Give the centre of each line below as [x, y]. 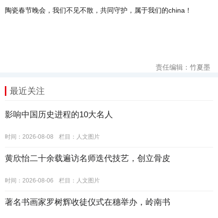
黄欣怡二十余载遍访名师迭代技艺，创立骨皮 [88, 158]
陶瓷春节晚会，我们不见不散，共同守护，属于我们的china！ [98, 10]
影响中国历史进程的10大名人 [59, 115]
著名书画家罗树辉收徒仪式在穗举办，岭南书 [88, 202]
